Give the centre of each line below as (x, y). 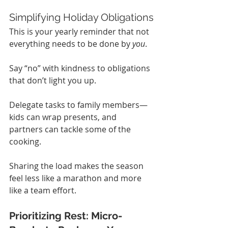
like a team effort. (43, 190)
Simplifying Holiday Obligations (81, 17)
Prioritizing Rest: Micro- (66, 216)
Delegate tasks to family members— (78, 105)
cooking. (25, 141)
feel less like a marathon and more (76, 178)
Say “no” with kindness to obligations (81, 68)
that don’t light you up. (53, 80)
